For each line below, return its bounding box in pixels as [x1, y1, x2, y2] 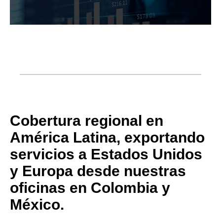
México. [10, 196, 64, 213]
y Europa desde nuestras [10, 163, 186, 180]
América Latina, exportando [10, 129, 205, 146]
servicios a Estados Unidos [10, 146, 202, 163]
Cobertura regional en [10, 112, 163, 129]
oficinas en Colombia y [10, 180, 170, 196]
